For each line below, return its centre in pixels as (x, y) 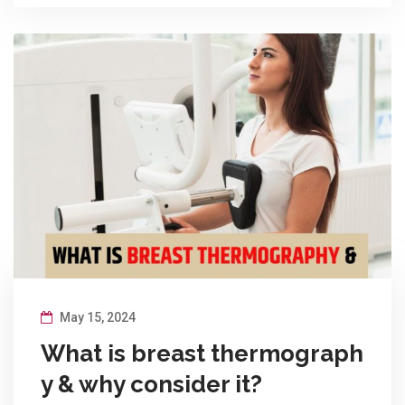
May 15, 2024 (96, 317)
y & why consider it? (151, 384)
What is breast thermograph (202, 353)
